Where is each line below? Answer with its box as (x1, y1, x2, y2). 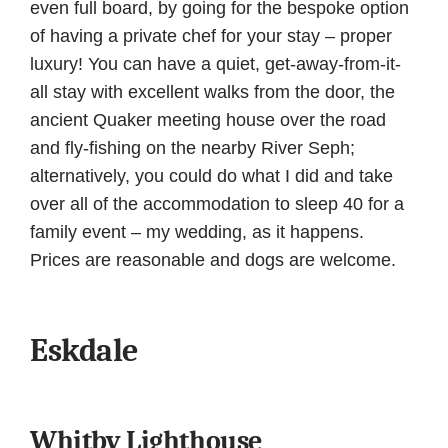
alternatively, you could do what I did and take (30, 166, 393, 187)
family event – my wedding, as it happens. (30, 222, 364, 243)
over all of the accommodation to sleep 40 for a (30, 194, 404, 215)
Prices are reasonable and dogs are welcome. (30, 250, 396, 271)
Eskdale (30, 331, 138, 369)
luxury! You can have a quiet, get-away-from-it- (30, 54, 401, 75)
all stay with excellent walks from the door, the (30, 82, 395, 103)
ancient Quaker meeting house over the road (30, 110, 386, 131)
